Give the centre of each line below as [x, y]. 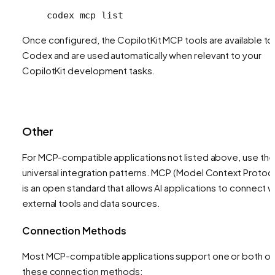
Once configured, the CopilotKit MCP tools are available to [148, 39]
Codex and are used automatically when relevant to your [142, 55]
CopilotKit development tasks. [89, 70]
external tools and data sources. [91, 203]
